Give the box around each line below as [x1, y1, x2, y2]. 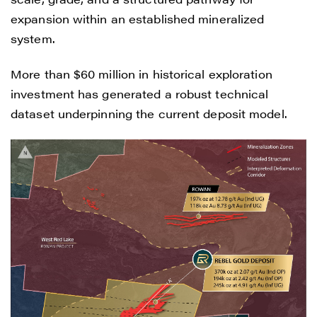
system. [11, 30, 55, 47]
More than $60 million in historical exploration [11, 66, 272, 82]
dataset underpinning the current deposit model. [11, 105, 287, 122]
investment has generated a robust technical [11, 86, 269, 102]
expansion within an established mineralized [11, 11, 265, 27]
